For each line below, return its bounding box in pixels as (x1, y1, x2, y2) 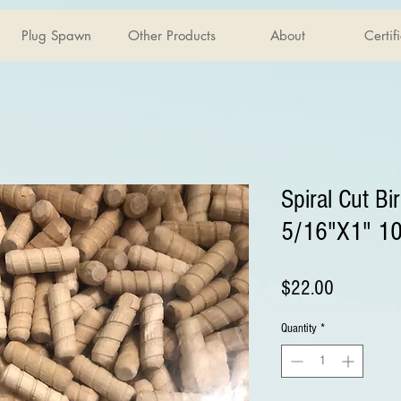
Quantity (281, 320, 317, 336)
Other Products (128, 27, 216, 44)
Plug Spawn (21, 27, 91, 44)
